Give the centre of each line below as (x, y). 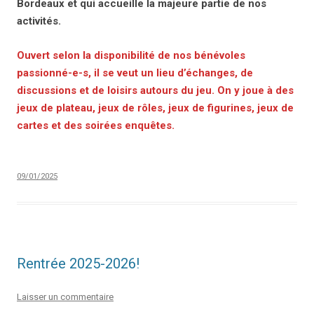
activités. (39, 21)
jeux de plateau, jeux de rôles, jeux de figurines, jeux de (155, 108)
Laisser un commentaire (65, 296)
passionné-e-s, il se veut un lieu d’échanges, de (135, 73)
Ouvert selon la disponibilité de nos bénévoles (131, 55)
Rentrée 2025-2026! (78, 263)
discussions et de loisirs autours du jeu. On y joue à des (155, 90)
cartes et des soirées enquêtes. (96, 125)
